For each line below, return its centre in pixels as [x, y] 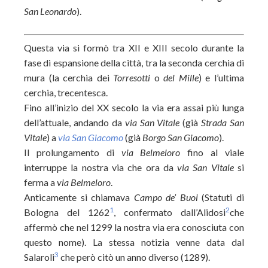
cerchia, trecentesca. [66, 92]
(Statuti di [223, 197]
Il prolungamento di [73, 152]
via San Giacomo [91, 137]
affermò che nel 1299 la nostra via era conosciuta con [134, 227]
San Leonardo [50, 11]
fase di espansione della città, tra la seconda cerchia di [134, 63]
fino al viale [212, 152]
